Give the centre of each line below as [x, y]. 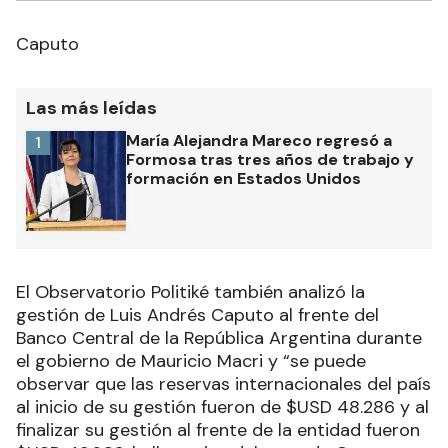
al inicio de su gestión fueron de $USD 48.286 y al [222, 406]
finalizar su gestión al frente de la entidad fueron [218, 429]
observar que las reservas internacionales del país [223, 383]
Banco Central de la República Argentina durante [219, 337]
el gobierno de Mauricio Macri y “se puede [191, 360]
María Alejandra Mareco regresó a [259, 140]
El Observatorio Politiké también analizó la [190, 291]
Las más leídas [91, 107]
